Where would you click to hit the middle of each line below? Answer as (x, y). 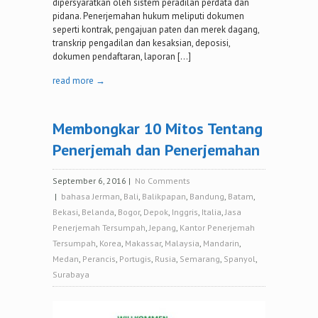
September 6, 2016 (89, 181)
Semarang (200, 259)
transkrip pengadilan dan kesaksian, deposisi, (141, 43)
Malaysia (182, 243)
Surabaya (71, 275)
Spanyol (240, 259)
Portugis (135, 259)
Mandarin (221, 243)
